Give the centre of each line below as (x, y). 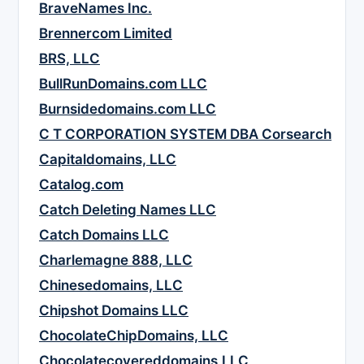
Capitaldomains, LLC (108, 160)
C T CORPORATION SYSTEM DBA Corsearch (185, 134)
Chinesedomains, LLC (111, 286)
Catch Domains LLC (104, 235)
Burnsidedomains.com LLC (128, 109)
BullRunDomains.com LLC (123, 84)
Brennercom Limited (106, 34)
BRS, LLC (69, 59)
